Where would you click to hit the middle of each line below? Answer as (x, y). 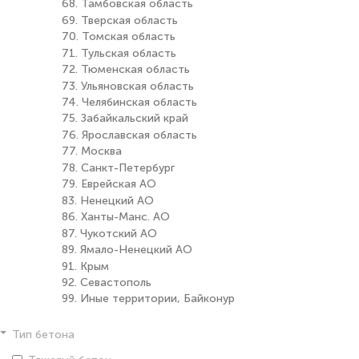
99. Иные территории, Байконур (148, 299)
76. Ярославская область (129, 135)
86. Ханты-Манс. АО (116, 217)
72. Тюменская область (126, 70)
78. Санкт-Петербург (118, 168)
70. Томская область (119, 37)
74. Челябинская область (129, 103)
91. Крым (85, 266)
